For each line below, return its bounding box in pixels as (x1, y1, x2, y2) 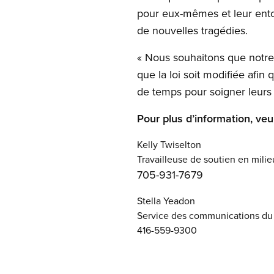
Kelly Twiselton (137, 138, 201, 151)
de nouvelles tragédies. (137, 23, 248, 38)
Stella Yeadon (137, 194, 195, 207)
